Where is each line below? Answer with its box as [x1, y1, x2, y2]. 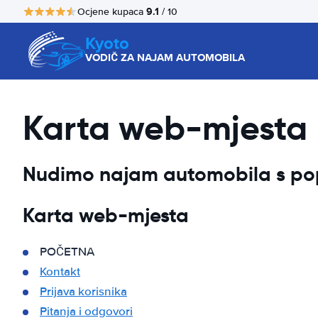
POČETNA [40, 244, 94, 259]
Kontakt [40, 264, 80, 279]
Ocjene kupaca [77, 5, 146, 18]
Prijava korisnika [40, 284, 127, 299]
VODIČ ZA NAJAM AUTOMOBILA [85, 50, 245, 65]
